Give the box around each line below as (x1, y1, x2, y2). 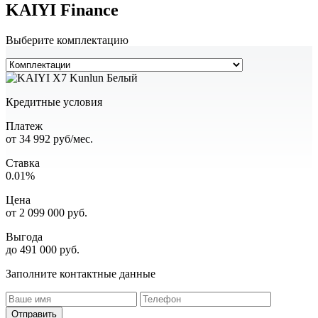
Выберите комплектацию (6, 34, 128, 47)
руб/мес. (53, 133, 93, 146)
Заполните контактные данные (6, 268, 155, 280)
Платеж (6, 120, 43, 133)
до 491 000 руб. (6, 243, 79, 256)
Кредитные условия (6, 96, 102, 109)
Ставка (6, 157, 40, 170)
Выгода (6, 231, 43, 243)
